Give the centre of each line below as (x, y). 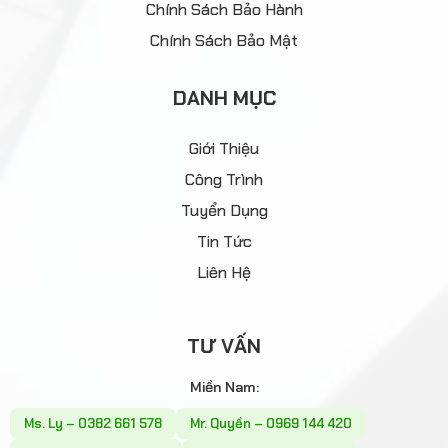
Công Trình (224, 180)
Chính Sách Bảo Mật (224, 41)
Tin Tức (224, 242)
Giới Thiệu (224, 149)
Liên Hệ (224, 273)
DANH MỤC (224, 98)
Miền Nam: (224, 387)
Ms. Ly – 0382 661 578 (93, 424)
